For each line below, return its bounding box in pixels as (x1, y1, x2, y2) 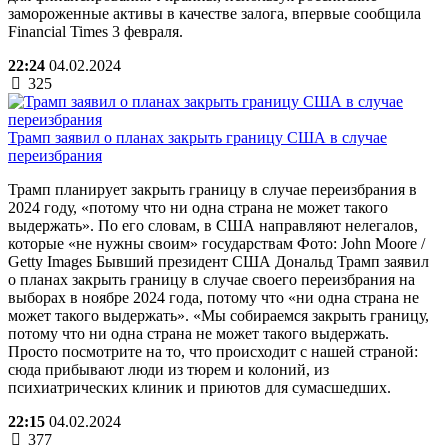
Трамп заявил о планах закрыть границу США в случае (8, 128, 387, 146)
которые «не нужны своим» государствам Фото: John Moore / (8, 234, 425, 252)
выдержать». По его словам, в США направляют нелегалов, (8, 216, 418, 234)
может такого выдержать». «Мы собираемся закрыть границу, (8, 306, 429, 324)
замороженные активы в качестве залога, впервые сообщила (8, 4, 421, 22)
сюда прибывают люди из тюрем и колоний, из (8, 360, 329, 378)
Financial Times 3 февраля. (8, 22, 183, 40)
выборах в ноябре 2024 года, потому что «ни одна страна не (8, 288, 419, 306)
